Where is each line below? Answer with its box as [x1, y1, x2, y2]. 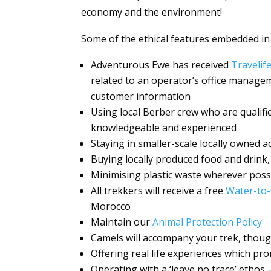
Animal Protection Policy [152, 215, 263, 229]
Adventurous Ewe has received [91, 58, 232, 72]
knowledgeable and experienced [91, 121, 237, 135]
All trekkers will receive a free [91, 184, 226, 198]
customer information [91, 90, 194, 103]
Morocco [91, 200, 131, 214]
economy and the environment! [81, 5, 223, 19]
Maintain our [91, 215, 153, 229]
